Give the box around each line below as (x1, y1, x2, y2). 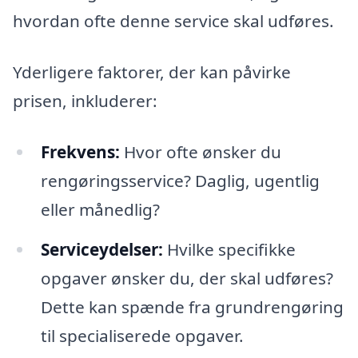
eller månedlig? (40, 197, 160, 221)
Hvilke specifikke (162, 237, 296, 261)
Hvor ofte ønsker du (119, 140, 281, 163)
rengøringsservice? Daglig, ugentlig (40, 169, 320, 192)
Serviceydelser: (40, 237, 163, 261)
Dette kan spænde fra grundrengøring (40, 295, 344, 318)
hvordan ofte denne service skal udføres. (13, 10, 334, 33)
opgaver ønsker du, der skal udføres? (40, 266, 333, 289)
